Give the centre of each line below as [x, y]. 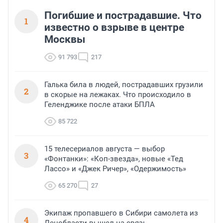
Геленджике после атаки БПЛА [100, 105]
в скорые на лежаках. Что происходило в [118, 95]
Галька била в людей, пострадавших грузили [124, 85]
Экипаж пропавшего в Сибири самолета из [121, 213]
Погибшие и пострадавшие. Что [123, 16]
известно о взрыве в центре [114, 28]
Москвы [65, 40]
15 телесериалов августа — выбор [105, 149]
